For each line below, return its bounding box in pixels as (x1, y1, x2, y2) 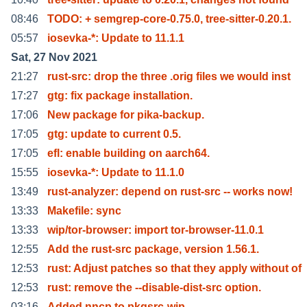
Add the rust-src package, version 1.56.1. (47, 243, 259, 255)
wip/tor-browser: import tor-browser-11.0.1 (47, 223, 264, 236)
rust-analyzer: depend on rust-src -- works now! (47, 185, 293, 197)
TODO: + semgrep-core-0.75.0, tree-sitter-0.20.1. (47, 12, 291, 25)
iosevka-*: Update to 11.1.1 (47, 32, 184, 44)
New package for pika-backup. (47, 108, 204, 121)
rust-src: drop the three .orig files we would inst (47, 70, 291, 82)
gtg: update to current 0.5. (47, 127, 181, 140)
